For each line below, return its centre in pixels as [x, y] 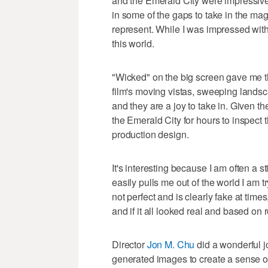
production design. [150, 135]
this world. [133, 44]
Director [130, 245]
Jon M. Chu [171, 245]
